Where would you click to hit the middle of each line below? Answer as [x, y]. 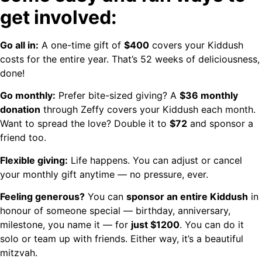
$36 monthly [209, 96]
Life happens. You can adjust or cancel [155, 160]
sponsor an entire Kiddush [187, 196]
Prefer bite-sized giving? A [118, 96]
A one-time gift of [81, 45]
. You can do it [212, 224]
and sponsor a [220, 124]
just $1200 [155, 224]
